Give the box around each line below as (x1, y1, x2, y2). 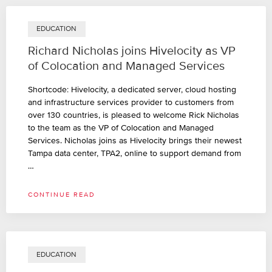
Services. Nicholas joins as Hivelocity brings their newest (28, 135, 242, 146)
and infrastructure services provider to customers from (28, 97, 234, 108)
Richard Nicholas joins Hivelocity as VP (28, 44, 236, 59)
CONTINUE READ (28, 191, 95, 199)
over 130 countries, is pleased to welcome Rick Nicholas (28, 110, 239, 121)
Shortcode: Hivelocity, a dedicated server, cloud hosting (28, 84, 236, 95)
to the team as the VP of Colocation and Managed (28, 123, 214, 134)
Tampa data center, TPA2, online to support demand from (28, 148, 241, 159)
